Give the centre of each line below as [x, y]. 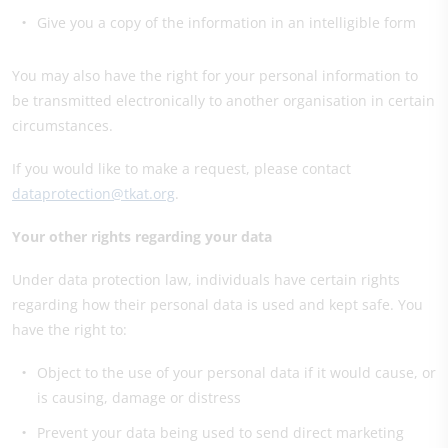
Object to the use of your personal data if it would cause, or [236, 372]
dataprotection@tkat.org [93, 193]
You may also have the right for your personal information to [215, 75]
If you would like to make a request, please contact [181, 168]
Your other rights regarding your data [142, 236]
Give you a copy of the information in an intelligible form [226, 22]
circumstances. [62, 125]
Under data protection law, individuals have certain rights [206, 279]
